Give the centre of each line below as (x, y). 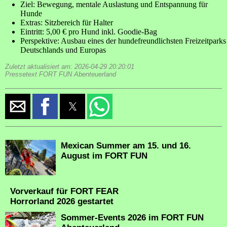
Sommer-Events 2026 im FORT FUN (132, 218)
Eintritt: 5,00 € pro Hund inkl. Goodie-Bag (89, 32)
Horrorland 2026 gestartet (62, 202)
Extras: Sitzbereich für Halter (67, 23)
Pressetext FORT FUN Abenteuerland (61, 74)
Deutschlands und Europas (63, 50)
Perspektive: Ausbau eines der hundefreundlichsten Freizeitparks (123, 41)
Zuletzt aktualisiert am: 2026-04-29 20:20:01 (70, 67)
